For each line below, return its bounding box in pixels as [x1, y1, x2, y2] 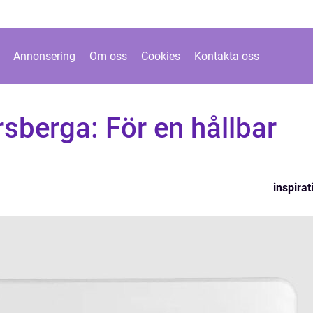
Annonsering [13, 49, 75, 63]
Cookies [141, 49, 180, 63]
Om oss [89, 49, 127, 63]
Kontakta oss [194, 49, 259, 63]
